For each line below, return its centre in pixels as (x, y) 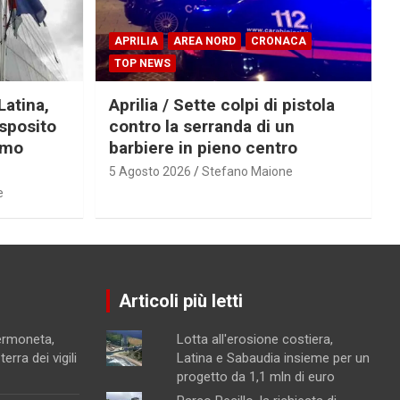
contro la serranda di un (201, 126)
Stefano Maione (247, 171)
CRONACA (278, 41)
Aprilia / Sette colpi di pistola (221, 104)
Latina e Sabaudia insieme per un (273, 358)
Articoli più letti (180, 300)
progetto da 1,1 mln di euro (255, 376)
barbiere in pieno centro (203, 147)
